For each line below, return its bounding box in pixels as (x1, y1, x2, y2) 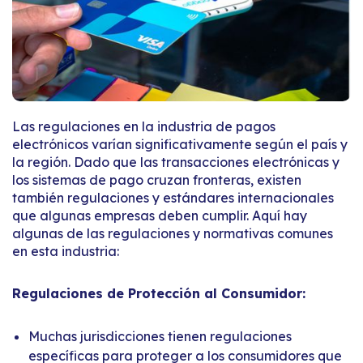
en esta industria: (12, 242, 119, 259)
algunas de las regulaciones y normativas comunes (12, 224, 333, 241)
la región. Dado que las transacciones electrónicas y (12, 153, 340, 170)
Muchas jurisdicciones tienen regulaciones (28, 327, 292, 344)
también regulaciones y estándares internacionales (12, 189, 334, 206)
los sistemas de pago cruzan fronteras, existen (12, 171, 301, 188)
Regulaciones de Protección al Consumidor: (12, 284, 305, 301)
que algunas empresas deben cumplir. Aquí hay (12, 207, 307, 224)
